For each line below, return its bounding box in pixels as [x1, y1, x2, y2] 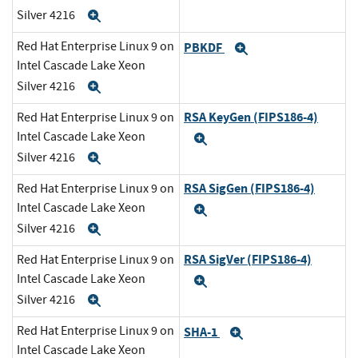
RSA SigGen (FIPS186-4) [184, 180, 315, 197]
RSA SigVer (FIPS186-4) [184, 251, 312, 268]
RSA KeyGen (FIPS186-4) [184, 109, 318, 126]
